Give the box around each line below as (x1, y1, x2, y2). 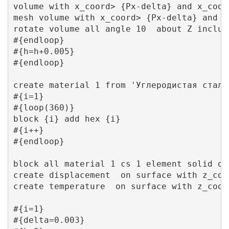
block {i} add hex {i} (13, 114, 121, 124)
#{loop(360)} (13, 103, 75, 113)
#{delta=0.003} (13, 215, 85, 225)
